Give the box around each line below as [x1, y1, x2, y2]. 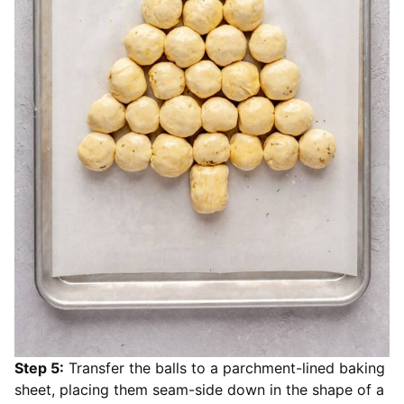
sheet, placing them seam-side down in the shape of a [14, 381, 384, 399]
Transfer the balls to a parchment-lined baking [64, 359, 385, 378]
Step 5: [14, 359, 64, 378]
